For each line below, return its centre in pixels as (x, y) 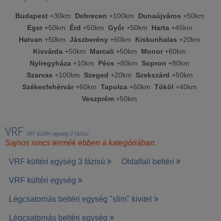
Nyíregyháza (50, 63)
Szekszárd (152, 75)
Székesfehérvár (48, 87)
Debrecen (91, 16)
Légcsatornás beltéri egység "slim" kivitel (81, 199)
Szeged (96, 75)
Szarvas (39, 75)
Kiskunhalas (156, 40)
